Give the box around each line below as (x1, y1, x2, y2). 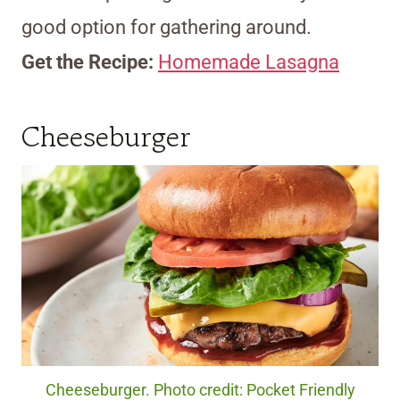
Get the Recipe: (21, 51, 158, 74)
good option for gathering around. (21, 16, 312, 39)
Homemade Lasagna (158, 51, 339, 74)
